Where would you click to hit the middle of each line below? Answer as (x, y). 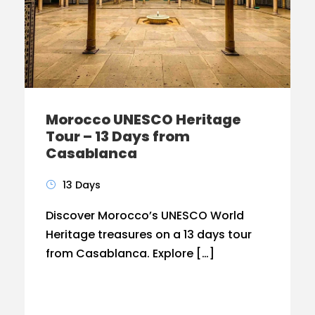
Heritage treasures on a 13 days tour (149, 235)
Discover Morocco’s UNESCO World (145, 216)
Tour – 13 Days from (118, 137)
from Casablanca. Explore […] (130, 254)
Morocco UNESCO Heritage (143, 120)
